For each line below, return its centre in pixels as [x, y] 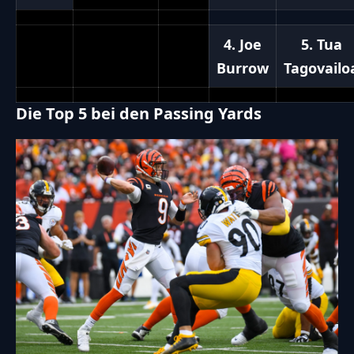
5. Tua [321, 45]
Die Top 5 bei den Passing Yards [139, 114]
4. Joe [243, 45]
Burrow [243, 68]
